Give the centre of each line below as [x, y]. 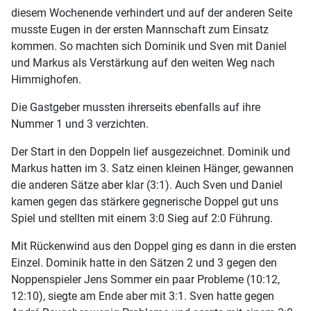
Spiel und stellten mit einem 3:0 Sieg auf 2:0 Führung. [142, 219]
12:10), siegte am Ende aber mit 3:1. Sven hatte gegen [143, 296]
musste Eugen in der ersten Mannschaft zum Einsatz [140, 30]
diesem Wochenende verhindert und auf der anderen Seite [152, 13]
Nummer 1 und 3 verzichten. [80, 124]
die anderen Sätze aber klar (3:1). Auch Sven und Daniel [147, 185]
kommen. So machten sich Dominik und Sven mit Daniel [149, 47]
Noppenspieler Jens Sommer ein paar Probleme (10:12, [145, 280]
